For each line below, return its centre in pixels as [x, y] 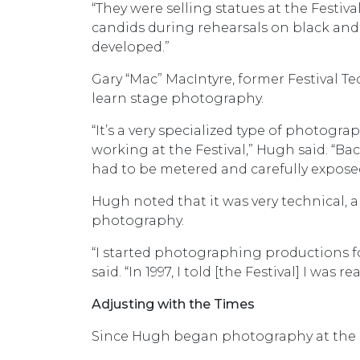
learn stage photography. [179, 98]
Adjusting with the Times [173, 304]
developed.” [131, 47]
